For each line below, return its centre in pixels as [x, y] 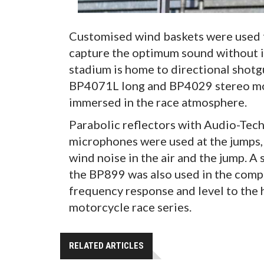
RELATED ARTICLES [106, 246]
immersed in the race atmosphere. [158, 102]
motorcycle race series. [130, 207]
